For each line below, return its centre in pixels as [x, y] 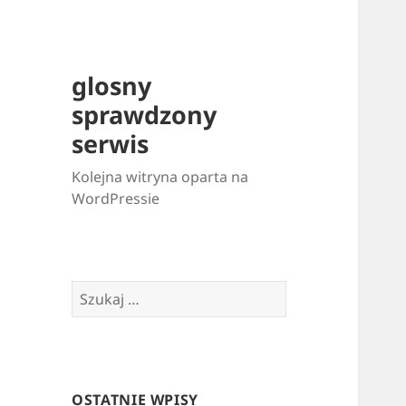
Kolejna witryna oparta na [160, 177]
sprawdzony [145, 115]
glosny [112, 86]
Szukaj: [96, 291]
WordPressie [116, 199]
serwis [111, 144]
